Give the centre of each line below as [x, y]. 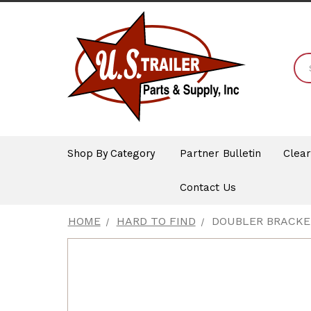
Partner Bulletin [220, 153]
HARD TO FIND [156, 221]
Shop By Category [111, 153]
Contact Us [208, 188]
